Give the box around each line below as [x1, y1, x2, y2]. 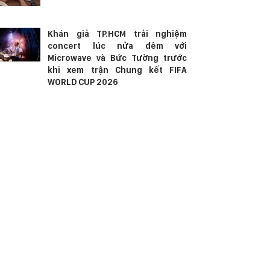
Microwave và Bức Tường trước [48, 53, 187, 63]
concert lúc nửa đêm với [48, 41, 187, 51]
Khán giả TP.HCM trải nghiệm [48, 29, 187, 39]
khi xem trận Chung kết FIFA [48, 65, 187, 75]
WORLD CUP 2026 [48, 77, 119, 87]
